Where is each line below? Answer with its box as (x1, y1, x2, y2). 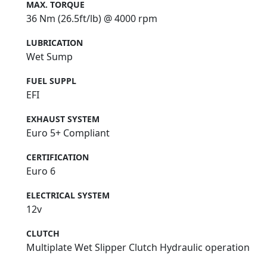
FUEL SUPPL (26, 75, 76, 87)
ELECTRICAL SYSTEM (26, 190, 110, 201)
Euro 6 (26, 164, 55, 178)
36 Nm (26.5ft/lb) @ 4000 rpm (26, 12, 157, 26)
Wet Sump (26, 50, 73, 64)
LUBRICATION (26, 37, 83, 49)
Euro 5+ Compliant (26, 126, 110, 140)
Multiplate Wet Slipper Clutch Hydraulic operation (26, 241, 250, 254)
